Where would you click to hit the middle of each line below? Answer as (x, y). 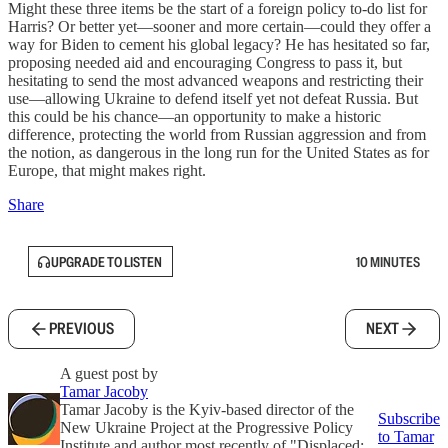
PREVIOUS (81, 328)
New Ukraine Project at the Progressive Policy (206, 427)
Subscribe (409, 418)
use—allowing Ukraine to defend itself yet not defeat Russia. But (213, 98)
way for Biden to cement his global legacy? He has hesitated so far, (219, 44)
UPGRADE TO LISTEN (106, 261)
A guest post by (109, 373)
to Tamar (406, 436)
